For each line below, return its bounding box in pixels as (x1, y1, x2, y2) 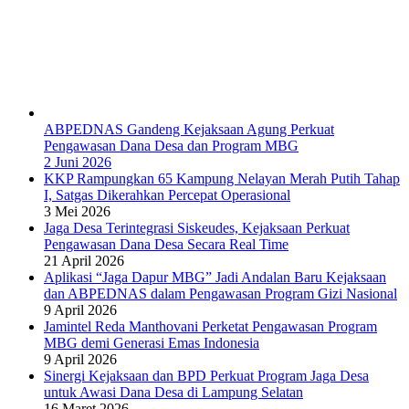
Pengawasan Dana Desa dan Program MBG (44, 138, 299, 154)
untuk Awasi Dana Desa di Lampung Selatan (44, 384, 303, 401)
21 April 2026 (44, 253, 124, 269)
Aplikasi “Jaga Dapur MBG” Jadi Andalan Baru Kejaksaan (44, 269, 386, 286)
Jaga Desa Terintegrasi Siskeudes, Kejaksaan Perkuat (44, 220, 350, 236)
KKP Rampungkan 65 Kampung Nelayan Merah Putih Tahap (44, 171, 400, 187)
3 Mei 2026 (44, 204, 110, 220)
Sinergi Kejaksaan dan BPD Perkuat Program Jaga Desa (44, 368, 369, 384)
